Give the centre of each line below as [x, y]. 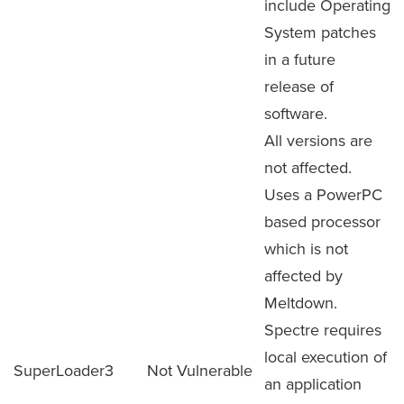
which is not [306, 248]
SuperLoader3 [64, 370]
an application [313, 384]
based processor [322, 221]
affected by [303, 275]
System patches [320, 32]
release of [299, 86]
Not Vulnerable [200, 370]
